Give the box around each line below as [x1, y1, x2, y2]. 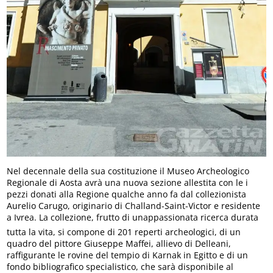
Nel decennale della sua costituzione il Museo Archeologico [7, 165, 250, 177]
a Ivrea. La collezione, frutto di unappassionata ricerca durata [7, 211, 259, 224]
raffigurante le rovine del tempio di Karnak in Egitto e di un [7, 249, 249, 261]
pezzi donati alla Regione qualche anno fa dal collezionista [7, 188, 247, 200]
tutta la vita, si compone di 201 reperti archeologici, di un [7, 226, 241, 238]
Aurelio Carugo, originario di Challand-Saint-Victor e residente [7, 200, 261, 212]
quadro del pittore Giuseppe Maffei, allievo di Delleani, [7, 238, 232, 250]
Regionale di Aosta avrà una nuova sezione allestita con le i [7, 177, 249, 189]
